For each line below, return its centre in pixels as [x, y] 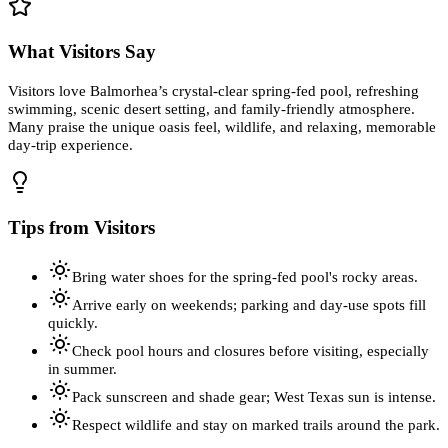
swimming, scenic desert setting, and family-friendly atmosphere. [211, 109]
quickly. [73, 323]
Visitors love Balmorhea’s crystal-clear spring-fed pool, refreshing [213, 91]
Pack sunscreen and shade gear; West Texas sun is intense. [254, 397]
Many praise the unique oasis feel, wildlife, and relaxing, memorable [222, 127]
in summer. [82, 369]
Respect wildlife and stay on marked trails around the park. [256, 425]
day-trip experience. [70, 145]
